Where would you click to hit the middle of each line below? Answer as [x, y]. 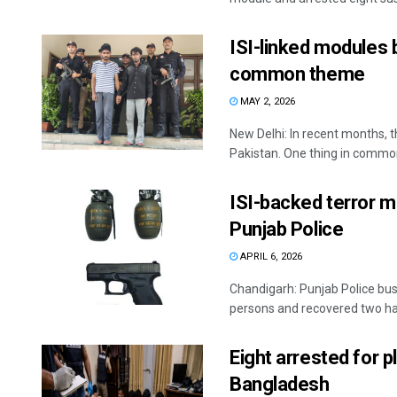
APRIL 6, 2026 [270, 257]
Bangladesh [280, 384]
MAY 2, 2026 [266, 101]
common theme [297, 74]
